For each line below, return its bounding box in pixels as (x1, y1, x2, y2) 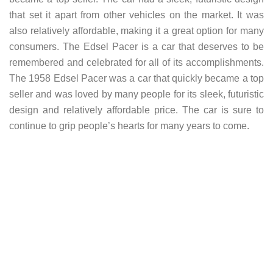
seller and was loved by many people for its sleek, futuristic (9, 89, 264, 100)
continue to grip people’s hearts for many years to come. (9, 121, 249, 132)
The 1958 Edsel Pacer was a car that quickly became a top (9, 73, 264, 84)
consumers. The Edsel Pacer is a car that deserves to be (9, 41, 264, 52)
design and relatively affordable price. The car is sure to (9, 105, 264, 116)
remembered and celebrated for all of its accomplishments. (9, 57, 264, 68)
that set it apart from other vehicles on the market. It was (9, 10, 264, 21)
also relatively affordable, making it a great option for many (9, 26, 264, 37)
